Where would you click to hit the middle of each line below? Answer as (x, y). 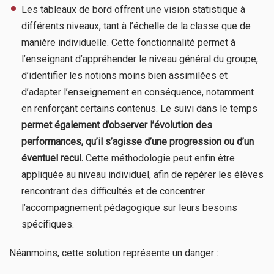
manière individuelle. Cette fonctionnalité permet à (128, 42)
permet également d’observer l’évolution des (117, 125)
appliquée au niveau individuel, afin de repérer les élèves (143, 174)
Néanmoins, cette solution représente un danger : (114, 253)
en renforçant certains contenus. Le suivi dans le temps (139, 108)
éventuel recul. (52, 158)
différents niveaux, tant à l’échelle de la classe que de (136, 26)
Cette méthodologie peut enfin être (159, 158)
